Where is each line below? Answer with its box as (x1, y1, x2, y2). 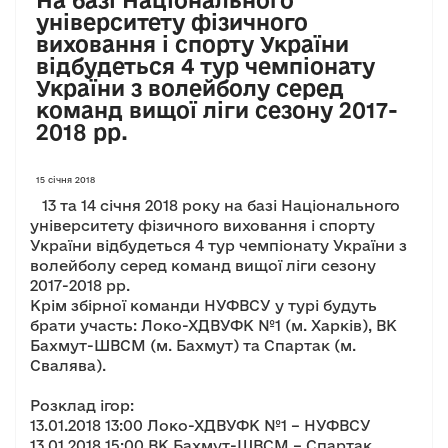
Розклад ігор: (30, 397, 135, 414)
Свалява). (30, 357, 107, 374)
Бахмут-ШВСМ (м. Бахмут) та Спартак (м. (30, 337, 357, 354)
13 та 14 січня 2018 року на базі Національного (30, 197, 401, 214)
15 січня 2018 (36, 175, 95, 185)
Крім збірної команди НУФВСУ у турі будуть (30, 297, 378, 314)
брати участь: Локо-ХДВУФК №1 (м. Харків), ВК (30, 317, 398, 334)
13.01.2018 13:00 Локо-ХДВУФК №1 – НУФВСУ (30, 417, 372, 434)
